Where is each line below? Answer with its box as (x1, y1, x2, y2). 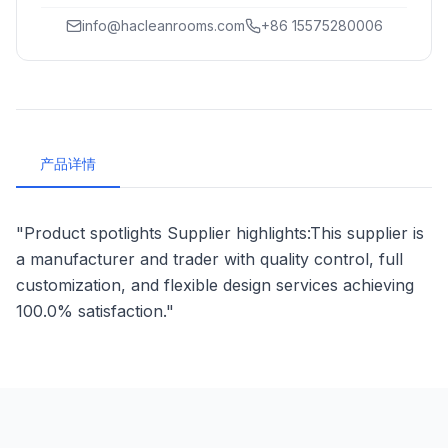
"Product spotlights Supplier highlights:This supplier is (16, 223, 424, 243)
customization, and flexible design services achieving (16, 275, 414, 295)
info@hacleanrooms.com (81, 17, 245, 34)
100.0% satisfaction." (16, 301, 174, 321)
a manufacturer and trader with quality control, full (16, 249, 403, 269)
